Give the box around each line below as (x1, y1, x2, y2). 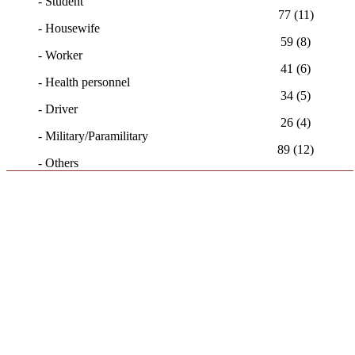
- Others (38, 156, 78, 170)
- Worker (38, 48, 82, 62)
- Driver (38, 102, 78, 116)
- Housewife (38, 21, 100, 35)
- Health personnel (38, 75, 130, 89)
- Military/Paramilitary (38, 129, 148, 143)
